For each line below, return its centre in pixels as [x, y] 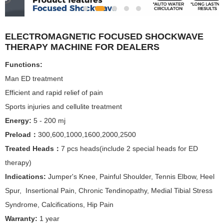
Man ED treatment [34, 78]
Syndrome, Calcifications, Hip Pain [59, 204]
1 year [49, 218]
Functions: [24, 64]
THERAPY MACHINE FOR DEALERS [82, 47]
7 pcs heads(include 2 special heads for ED [129, 148]
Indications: [26, 176]
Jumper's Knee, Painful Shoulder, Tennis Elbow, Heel [131, 176]
